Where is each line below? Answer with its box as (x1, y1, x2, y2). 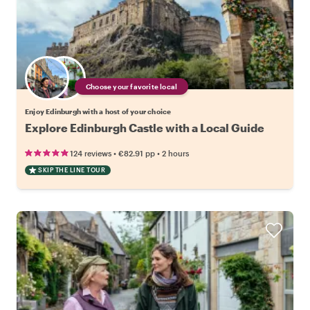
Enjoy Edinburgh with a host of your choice (25, 107, 172, 116)
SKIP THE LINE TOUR (38, 166, 105, 174)
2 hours (162, 149, 189, 158)
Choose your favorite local (86, 82, 178, 91)
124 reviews (70, 149, 111, 158)
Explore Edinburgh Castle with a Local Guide (25, 121, 264, 135)
